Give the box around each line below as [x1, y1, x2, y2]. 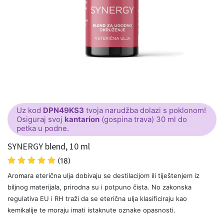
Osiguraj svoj [16, 114, 64, 124]
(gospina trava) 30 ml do [99, 114, 187, 124]
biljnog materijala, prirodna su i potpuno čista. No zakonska [7, 183, 191, 191]
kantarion [64, 114, 99, 124]
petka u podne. [16, 123, 69, 133]
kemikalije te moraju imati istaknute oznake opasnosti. [7, 206, 175, 214]
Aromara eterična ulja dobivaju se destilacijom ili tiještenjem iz [7, 171, 199, 179]
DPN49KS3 [43, 105, 84, 115]
